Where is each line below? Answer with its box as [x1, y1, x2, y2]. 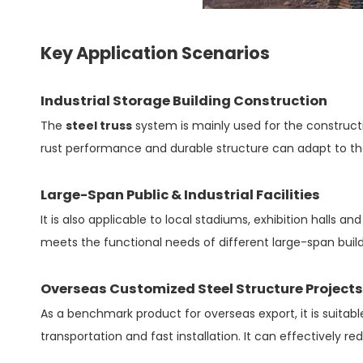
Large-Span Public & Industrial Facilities [41, 185, 320, 204]
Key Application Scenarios [41, 41, 270, 65]
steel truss [66, 117, 132, 134]
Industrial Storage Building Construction [41, 91, 327, 110]
